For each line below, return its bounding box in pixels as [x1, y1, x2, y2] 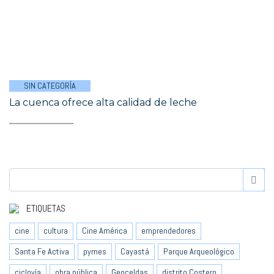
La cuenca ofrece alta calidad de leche [9, 97, 197, 108]
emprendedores [141, 225, 196, 237]
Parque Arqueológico [163, 246, 234, 257]
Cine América [82, 225, 127, 237]
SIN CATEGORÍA [24, 80, 76, 91]
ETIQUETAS [24, 202, 65, 215]
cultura [43, 225, 68, 237]
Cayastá [120, 246, 149, 257]
